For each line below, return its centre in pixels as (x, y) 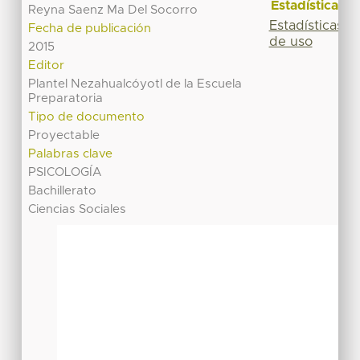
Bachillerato (63, 191)
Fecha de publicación (90, 29)
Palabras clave (71, 154)
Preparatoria (66, 99)
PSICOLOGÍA (65, 173)
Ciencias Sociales (78, 210)
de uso (290, 41)
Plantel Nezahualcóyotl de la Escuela (135, 84)
